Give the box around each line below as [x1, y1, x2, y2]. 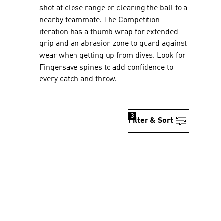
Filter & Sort [128, 117, 173, 125]
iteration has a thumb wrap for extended [39, 28, 178, 36]
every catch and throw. [39, 75, 117, 83]
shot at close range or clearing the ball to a [39, 4, 187, 12]
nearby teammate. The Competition [39, 16, 160, 24]
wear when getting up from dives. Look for [39, 52, 185, 60]
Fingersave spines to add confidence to [39, 64, 173, 72]
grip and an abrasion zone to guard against [39, 40, 187, 48]
